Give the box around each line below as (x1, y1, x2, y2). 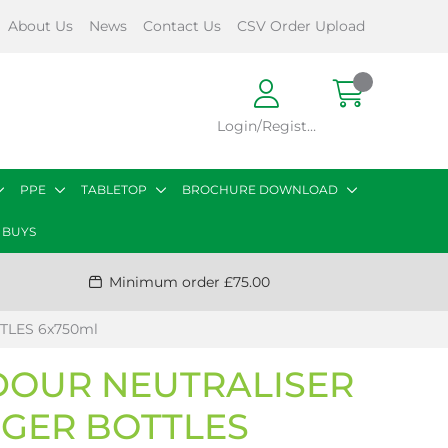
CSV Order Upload (236, 17, 365, 35)
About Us (7, 17, 73, 35)
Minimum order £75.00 (108, 272, 270, 291)
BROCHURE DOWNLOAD (182, 182, 338, 197)
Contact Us (142, 17, 221, 35)
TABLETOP (81, 182, 147, 197)
